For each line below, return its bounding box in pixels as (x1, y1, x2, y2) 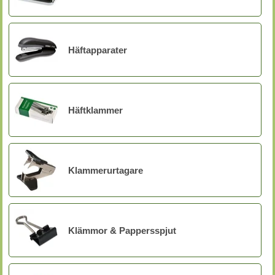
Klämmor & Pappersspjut (68, 225, 176, 236)
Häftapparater (68, 44, 127, 55)
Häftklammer (68, 104, 123, 115)
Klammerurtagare (68, 165, 143, 176)
